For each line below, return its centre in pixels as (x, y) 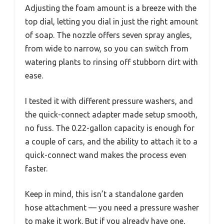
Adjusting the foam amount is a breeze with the (111, 8)
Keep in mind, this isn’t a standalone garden (104, 194)
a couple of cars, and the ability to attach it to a (111, 141)
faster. (36, 168)
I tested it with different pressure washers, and (109, 101)
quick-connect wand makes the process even (106, 155)
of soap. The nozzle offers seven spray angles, (108, 35)
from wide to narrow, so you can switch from (107, 48)
